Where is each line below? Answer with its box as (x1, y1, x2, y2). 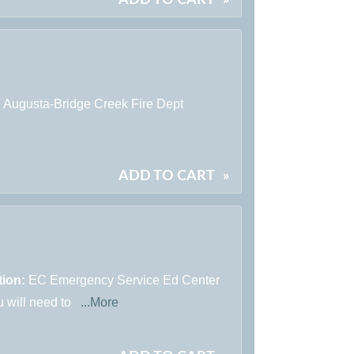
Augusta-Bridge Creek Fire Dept (3, 96, 184, 111)
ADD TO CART (118, 168, 215, 183)
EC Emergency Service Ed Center (28, 273, 220, 287)
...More (81, 295, 119, 309)
